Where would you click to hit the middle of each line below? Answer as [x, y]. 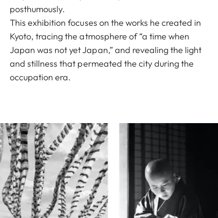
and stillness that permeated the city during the [102, 64]
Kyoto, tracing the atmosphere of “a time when [100, 36]
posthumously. [37, 9]
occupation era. [40, 77]
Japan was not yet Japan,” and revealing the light [106, 50]
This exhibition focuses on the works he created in [106, 23]
